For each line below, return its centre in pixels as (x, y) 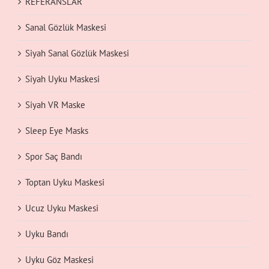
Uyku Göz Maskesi (59, 259)
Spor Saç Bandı (54, 156)
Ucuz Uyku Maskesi (62, 208)
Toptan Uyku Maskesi (65, 182)
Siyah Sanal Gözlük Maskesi (77, 53)
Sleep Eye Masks (57, 130)
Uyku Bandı (47, 234)
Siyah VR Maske (55, 104)
